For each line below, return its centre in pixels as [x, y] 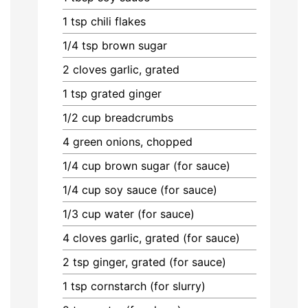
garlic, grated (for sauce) [175, 238]
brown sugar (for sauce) [167, 166]
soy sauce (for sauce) [161, 190]
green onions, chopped [133, 142]
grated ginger [126, 94]
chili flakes [118, 22]
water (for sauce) [150, 214]
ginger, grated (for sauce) [159, 262]
